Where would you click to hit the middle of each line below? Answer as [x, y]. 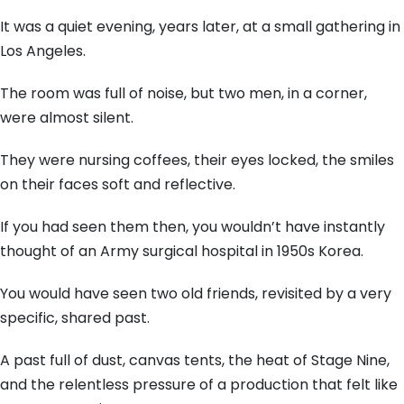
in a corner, [326, 93]
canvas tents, [175, 360]
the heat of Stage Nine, [307, 360]
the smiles [356, 160]
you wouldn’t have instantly [287, 227]
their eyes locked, [254, 160]
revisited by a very [325, 294]
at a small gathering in [320, 27]
